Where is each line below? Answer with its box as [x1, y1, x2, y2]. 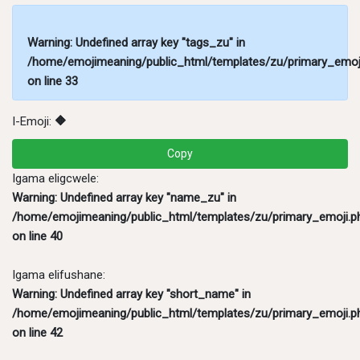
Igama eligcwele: [12, 170, 99, 186]
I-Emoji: [12, 113, 55, 129]
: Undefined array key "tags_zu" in [69, 35, 245, 51]
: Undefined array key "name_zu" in [55, 190, 236, 205]
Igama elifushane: [12, 267, 105, 282]
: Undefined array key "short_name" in [55, 286, 251, 301]
